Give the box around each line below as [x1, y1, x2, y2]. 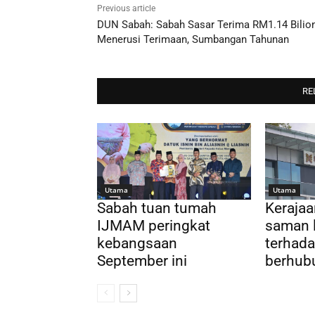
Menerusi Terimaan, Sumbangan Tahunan [97, 32, 289, 46]
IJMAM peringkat [97, 217, 210, 235]
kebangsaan [97, 235, 177, 252]
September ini [97, 252, 187, 270]
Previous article [97, 3, 155, 13]
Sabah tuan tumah [97, 200, 217, 217]
